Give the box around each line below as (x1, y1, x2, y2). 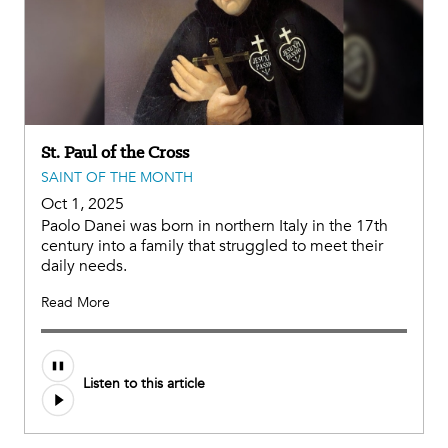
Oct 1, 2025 (41, 193, 124, 216)
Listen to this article (83, 373, 205, 393)
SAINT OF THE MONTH (41, 168, 193, 188)
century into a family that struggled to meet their (41, 235, 383, 258)
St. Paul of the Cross (41, 141, 189, 164)
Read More (41, 293, 110, 313)
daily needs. (41, 255, 127, 278)
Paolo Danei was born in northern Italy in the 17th (41, 215, 388, 238)
